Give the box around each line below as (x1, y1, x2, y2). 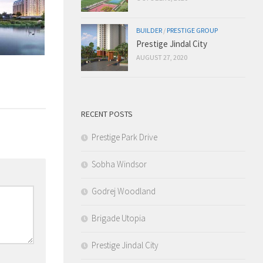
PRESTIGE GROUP (167, 25, 218, 35)
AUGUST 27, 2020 (136, 52, 187, 62)
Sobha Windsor (92, 158, 147, 170)
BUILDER (136, 25, 162, 35)
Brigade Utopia (92, 212, 146, 224)
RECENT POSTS (81, 108, 133, 119)
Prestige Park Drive (92, 131, 157, 143)
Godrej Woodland (92, 185, 156, 197)
